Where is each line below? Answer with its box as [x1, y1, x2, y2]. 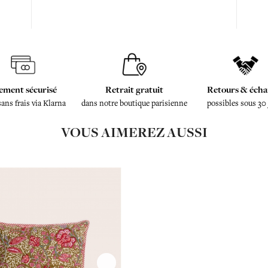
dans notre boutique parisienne [81, 98, 187, 108]
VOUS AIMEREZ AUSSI [60, 123, 208, 142]
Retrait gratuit [105, 84, 163, 96]
